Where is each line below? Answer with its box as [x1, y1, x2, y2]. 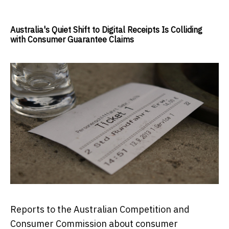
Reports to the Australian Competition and [10, 203, 190, 215]
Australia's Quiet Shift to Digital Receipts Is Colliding [10, 25, 202, 35]
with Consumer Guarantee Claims [10, 34, 134, 45]
